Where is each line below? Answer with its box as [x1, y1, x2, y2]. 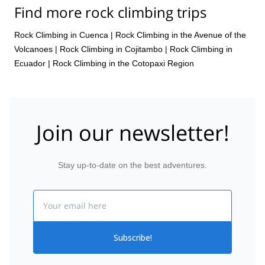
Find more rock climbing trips [14, 2, 206, 22]
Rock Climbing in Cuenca [14, 30, 108, 40]
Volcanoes [14, 44, 53, 54]
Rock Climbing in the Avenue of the [115, 30, 246, 40]
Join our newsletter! [35, 118, 230, 147]
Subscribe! [113, 232, 152, 243]
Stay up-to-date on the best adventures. [58, 160, 207, 170]
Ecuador [14, 58, 46, 68]
